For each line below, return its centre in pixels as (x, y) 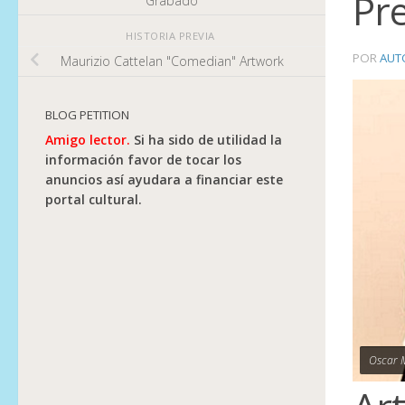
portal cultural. (94, 199)
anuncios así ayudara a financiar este (164, 179)
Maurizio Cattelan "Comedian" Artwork (172, 61)
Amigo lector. (88, 139)
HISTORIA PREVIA (172, 35)
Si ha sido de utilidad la (206, 139)
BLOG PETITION (87, 114)
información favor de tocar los (143, 159)
